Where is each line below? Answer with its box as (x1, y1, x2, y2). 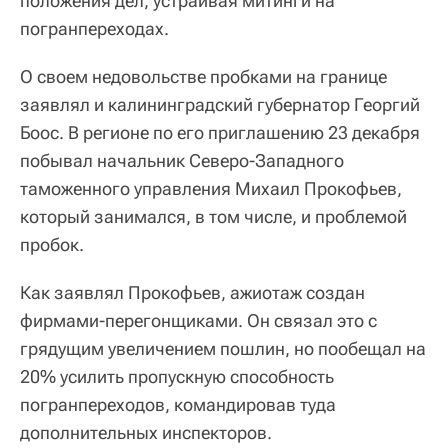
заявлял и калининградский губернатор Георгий (20, 94, 420, 116)
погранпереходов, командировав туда (20, 394, 336, 416)
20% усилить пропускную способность (20, 366, 334, 388)
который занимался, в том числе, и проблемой (20, 206, 407, 228)
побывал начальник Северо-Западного (20, 150, 344, 172)
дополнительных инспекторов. (20, 422, 272, 444)
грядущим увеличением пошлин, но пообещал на (20, 338, 426, 360)
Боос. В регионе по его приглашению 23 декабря (20, 122, 420, 144)
